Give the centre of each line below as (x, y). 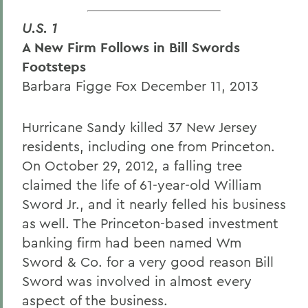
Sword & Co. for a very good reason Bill (148, 262)
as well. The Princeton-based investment (150, 223)
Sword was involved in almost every (137, 281)
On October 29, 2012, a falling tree (132, 165)
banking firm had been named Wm (132, 242)
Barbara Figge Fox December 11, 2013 (140, 86)
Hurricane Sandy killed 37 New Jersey (140, 127)
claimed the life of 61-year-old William (142, 185)
